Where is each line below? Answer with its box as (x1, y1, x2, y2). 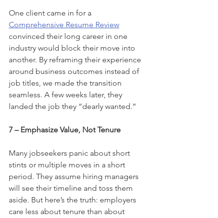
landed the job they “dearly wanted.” (9, 101, 136, 111)
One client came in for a (9, 8, 93, 18)
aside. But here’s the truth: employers (9, 195, 138, 204)
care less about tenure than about (9, 206, 127, 216)
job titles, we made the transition (9, 78, 124, 88)
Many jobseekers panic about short (9, 148, 132, 158)
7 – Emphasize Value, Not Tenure (9, 125, 121, 134)
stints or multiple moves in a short (9, 160, 127, 169)
